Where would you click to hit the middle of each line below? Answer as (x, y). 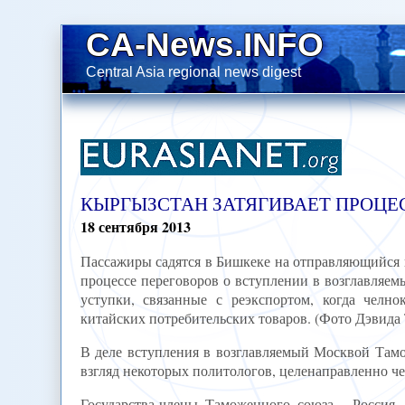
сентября (128, 227)
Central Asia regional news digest (194, 71)
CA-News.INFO (205, 44)
